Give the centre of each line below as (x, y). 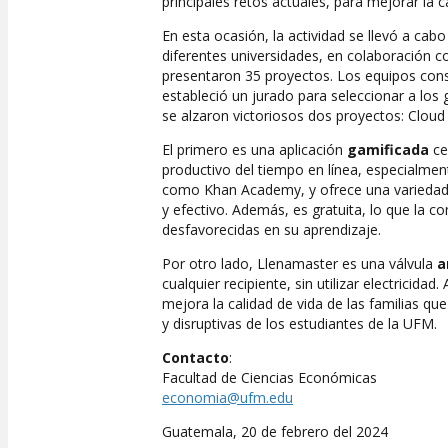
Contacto (195, 357)
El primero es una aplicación (254, 149)
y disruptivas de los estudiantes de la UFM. (299, 323)
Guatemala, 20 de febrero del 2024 (275, 431)
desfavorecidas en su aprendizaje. (271, 229)
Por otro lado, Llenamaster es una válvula (299, 263)
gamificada (388, 149)
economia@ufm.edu (227, 397)
